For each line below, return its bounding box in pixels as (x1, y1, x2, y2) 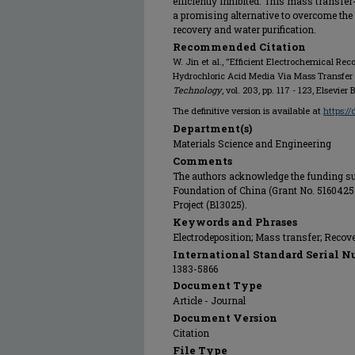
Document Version (173, 311, 277, 326)
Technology (173, 84, 221, 97)
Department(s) (173, 121, 252, 136)
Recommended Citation (173, 40, 306, 55)
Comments (173, 154, 232, 169)
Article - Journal (173, 294, 246, 307)
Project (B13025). (173, 198, 247, 212)
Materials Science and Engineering (173, 137, 331, 151)
